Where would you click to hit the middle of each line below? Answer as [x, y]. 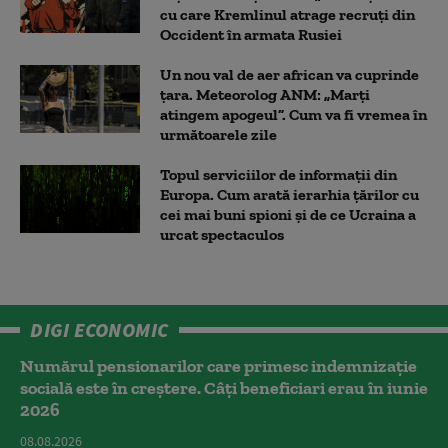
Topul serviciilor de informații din [278, 174]
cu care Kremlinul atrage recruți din [287, 14]
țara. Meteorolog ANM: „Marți [265, 94]
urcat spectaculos [222, 234]
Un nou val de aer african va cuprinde [289, 74]
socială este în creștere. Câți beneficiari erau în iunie [224, 387]
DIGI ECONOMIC [99, 329]
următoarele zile [218, 134]
